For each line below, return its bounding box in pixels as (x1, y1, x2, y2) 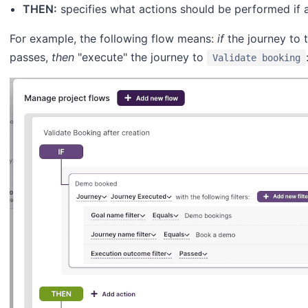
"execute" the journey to (74, 49, 207, 64)
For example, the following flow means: (10, 31, 217, 45)
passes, (10, 49, 52, 64)
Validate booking (212, 52, 300, 63)
